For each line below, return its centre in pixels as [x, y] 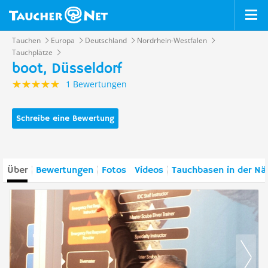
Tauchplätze [32, 52]
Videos [149, 170]
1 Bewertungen [96, 84]
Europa [63, 40]
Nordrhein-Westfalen [172, 40]
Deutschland [106, 40]
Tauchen [26, 40]
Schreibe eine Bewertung [65, 118]
